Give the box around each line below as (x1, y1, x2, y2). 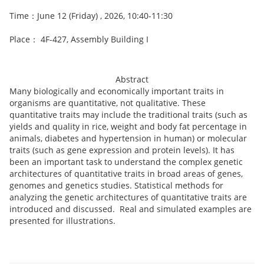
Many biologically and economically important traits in (9, 85, 224, 97)
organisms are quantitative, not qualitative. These (9, 97, 206, 108)
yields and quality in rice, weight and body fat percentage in (9, 120, 247, 132)
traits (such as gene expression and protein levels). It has (9, 144, 235, 156)
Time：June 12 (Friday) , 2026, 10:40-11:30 (9, 9, 175, 21)
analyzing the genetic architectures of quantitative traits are (9, 191, 247, 203)
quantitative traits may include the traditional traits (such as (9, 108, 247, 120)
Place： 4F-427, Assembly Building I (9, 33, 148, 45)
